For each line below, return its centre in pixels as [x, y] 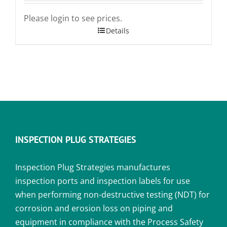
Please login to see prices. [73, 18]
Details [118, 30]
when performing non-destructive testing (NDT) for [112, 194]
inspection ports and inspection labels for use [103, 181]
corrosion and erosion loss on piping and [94, 208]
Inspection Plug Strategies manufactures [93, 167]
